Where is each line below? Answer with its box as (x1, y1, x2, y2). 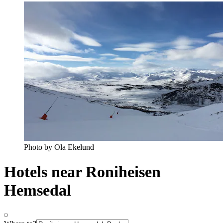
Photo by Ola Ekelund (24, 143, 94, 152)
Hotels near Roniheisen (4, 162, 161, 181)
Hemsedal (4, 181, 71, 199)
